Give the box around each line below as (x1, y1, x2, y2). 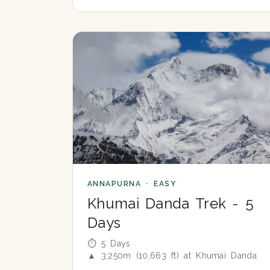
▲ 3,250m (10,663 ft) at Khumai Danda (87, 251, 257, 261)
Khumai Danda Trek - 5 (87, 195, 254, 213)
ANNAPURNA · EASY (87, 180, 177, 189)
